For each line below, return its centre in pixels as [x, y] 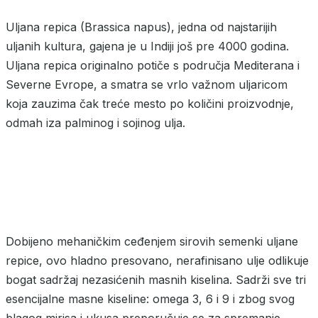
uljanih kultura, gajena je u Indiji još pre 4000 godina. [147, 46]
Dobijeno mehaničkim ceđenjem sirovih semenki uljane [152, 242]
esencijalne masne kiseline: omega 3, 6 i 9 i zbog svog [150, 299]
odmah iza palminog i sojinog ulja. [95, 123]
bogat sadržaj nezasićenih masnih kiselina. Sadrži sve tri [156, 280]
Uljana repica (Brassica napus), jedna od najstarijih [141, 27]
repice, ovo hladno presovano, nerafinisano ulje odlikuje [157, 261]
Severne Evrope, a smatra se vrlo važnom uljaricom [147, 85]
